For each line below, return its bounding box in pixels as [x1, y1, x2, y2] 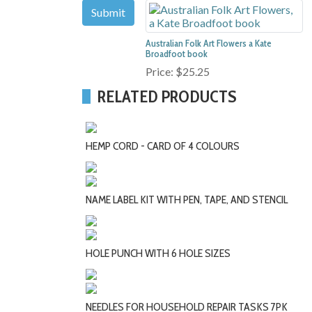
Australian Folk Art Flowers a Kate [146, 37, 272, 50]
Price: [146, 65, 175, 79]
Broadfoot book [146, 47, 208, 61]
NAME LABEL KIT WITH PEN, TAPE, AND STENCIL [86, 193, 288, 207]
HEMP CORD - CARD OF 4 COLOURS [86, 139, 240, 153]
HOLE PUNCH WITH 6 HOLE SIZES [86, 247, 231, 260]
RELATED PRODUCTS [97, 86, 237, 107]
